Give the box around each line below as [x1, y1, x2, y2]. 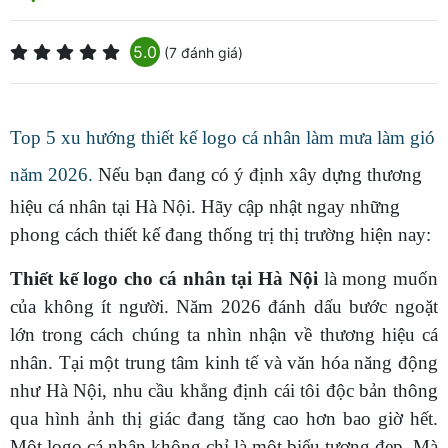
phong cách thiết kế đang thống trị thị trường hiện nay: [10, 223, 431, 245]
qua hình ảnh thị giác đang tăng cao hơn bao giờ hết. [10, 407, 438, 429]
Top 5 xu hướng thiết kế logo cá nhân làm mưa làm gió [10, 126, 435, 148]
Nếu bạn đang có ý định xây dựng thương [98, 163, 422, 185]
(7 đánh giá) [160, 44, 243, 61]
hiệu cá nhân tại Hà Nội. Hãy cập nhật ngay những [10, 195, 400, 217]
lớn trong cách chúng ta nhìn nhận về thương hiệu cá [10, 323, 438, 345]
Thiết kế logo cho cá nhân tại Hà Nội [10, 267, 318, 289]
